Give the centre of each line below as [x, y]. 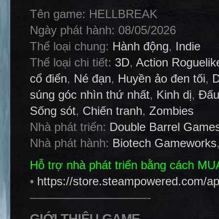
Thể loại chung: [71, 46]
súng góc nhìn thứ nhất [90, 95]
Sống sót [53, 111]
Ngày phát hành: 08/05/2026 [103, 30]
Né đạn [92, 78]
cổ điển [48, 78]
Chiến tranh [112, 111]
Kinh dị [174, 95]
